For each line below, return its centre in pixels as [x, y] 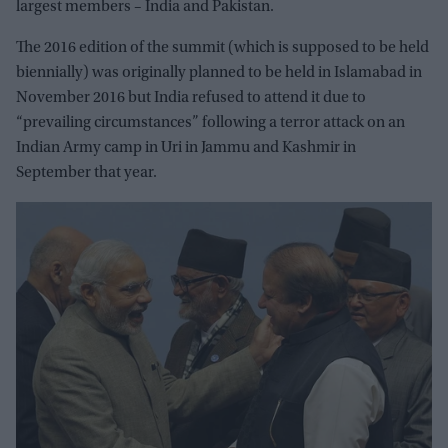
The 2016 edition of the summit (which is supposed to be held [222, 48]
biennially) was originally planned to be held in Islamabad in [219, 73]
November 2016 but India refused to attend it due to [191, 98]
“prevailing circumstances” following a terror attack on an [210, 123]
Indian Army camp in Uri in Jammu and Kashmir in [186, 148]
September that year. [86, 173]
